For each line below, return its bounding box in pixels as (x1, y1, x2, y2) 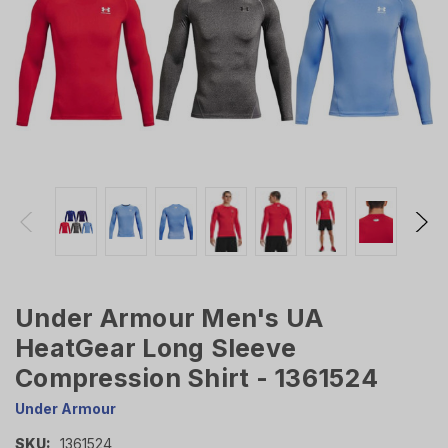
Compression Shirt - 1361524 (15, 363, 378, 394)
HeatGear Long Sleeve (15, 333, 296, 364)
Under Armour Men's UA (15, 303, 324, 334)
